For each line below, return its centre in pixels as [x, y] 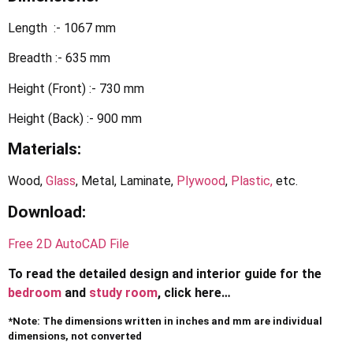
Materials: [45, 149]
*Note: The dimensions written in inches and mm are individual [165, 321]
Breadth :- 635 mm [59, 58]
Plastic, [252, 181]
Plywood [201, 181]
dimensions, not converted [75, 336]
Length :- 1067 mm [62, 28]
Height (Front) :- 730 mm [76, 88]
